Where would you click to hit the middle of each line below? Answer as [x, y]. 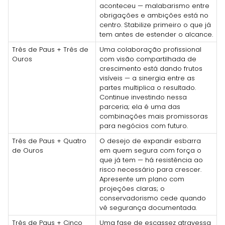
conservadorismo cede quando [153, 198]
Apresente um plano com [142, 179]
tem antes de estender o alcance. [156, 34]
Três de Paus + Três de [50, 49]
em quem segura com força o [150, 150]
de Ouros [28, 150]
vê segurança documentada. [148, 207]
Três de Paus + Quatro [49, 141]
